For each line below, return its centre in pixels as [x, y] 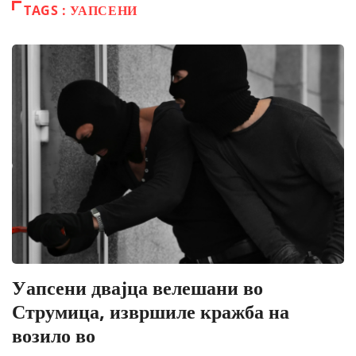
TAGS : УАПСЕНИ [81, 11]
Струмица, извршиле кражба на [151, 311]
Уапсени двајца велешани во [137, 287]
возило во [54, 335]
